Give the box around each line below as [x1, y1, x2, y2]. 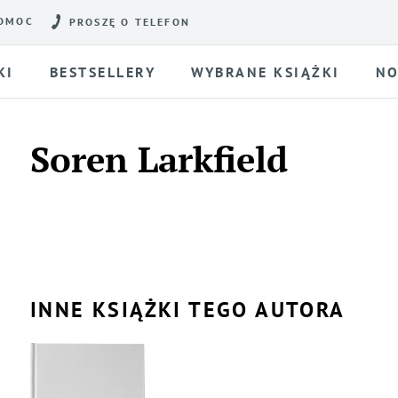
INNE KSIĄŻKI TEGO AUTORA [30, 296, 346, 323]
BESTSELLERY [49, 62, 156, 81]
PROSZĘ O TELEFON [68, 16, 191, 28]
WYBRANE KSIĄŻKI [191, 62, 340, 81]
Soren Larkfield [30, 135, 288, 182]
